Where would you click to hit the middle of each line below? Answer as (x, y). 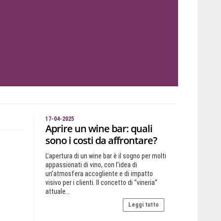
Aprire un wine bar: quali (99, 129)
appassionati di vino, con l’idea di (91, 165)
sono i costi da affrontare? (101, 140)
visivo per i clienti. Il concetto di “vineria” (101, 183)
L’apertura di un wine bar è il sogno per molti (106, 156)
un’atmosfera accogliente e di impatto (99, 174)
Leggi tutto (144, 205)
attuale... (57, 191)
